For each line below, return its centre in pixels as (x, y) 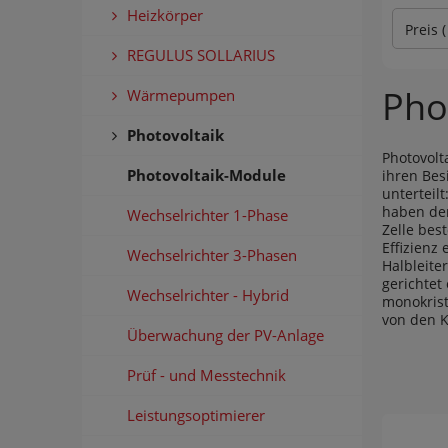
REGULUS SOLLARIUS (201, 54)
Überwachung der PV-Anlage (225, 334)
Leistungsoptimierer (196, 414)
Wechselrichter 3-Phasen (212, 254)
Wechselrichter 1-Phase (207, 214)
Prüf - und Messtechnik (206, 374)
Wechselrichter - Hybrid (208, 294)
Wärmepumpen (181, 94)
